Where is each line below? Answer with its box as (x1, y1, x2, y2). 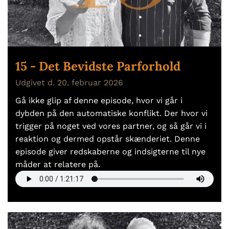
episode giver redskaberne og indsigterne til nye (15, 146, 205, 156)
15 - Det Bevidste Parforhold (15, 58, 180, 74)
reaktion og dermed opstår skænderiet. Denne (15, 133, 200, 144)
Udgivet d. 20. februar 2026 (15, 77, 123, 87)
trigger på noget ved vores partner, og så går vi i (15, 121, 207, 131)
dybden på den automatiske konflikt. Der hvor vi (15, 108, 208, 118)
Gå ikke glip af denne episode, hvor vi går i (15, 95, 182, 105)
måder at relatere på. (15, 159, 100, 169)
